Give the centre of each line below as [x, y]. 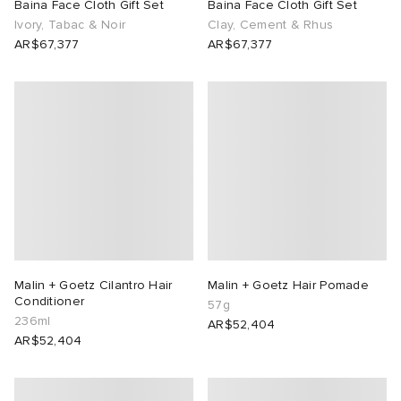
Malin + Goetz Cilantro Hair [94, 285]
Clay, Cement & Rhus [271, 25]
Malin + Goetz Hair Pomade [288, 285]
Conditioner [50, 301]
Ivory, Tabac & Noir [70, 25]
